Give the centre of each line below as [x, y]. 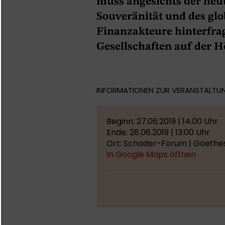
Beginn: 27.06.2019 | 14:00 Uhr [162, 121]
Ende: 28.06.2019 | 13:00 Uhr [158, 132]
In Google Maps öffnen [151, 154]
